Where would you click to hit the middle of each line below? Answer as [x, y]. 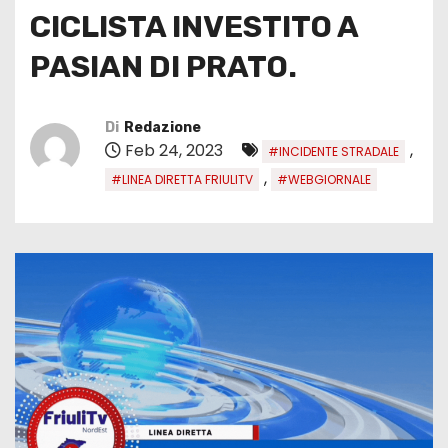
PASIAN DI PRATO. [163, 66]
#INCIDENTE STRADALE [333, 151]
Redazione [162, 127]
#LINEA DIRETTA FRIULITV [182, 179]
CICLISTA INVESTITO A [194, 26]
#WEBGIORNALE [324, 179]
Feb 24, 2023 [174, 150]
